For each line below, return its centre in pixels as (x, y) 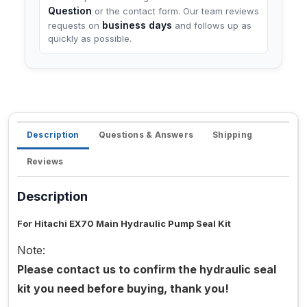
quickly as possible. (90, 39)
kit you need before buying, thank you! (123, 289)
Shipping (233, 135)
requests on (75, 26)
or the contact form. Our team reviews (175, 11)
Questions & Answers (146, 135)
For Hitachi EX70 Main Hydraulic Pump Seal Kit (124, 224)
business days (137, 25)
